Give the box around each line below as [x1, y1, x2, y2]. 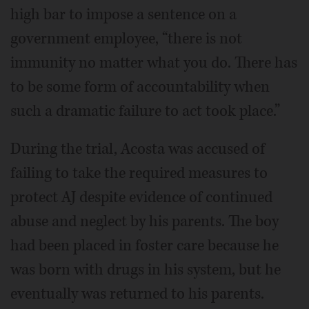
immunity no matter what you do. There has [10, 52, 297, 73]
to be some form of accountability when [10, 76, 270, 97]
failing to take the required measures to [10, 162, 268, 183]
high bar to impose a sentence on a [10, 3, 237, 25]
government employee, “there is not [10, 28, 242, 49]
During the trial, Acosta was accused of [10, 138, 265, 159]
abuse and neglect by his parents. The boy [10, 210, 279, 232]
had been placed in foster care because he [10, 235, 279, 256]
